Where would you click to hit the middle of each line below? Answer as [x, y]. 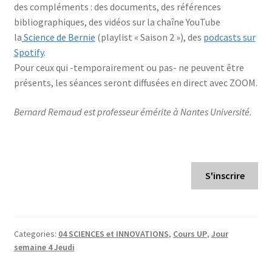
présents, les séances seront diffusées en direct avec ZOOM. [135, 82]
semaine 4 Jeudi [44, 247]
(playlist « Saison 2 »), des [149, 37]
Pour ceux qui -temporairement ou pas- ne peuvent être [129, 67]
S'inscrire [225, 175]
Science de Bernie [58, 37]
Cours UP [190, 233]
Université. [231, 111]
